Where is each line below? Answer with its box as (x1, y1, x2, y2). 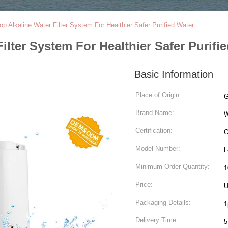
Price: (135, 181, 153, 188)
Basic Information (134, 69, 213, 80)
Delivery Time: (135, 216, 178, 224)
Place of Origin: (135, 91, 181, 99)
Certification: (135, 127, 173, 134)
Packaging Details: (135, 198, 191, 206)
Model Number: (135, 145, 180, 152)
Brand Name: (135, 109, 174, 117)
